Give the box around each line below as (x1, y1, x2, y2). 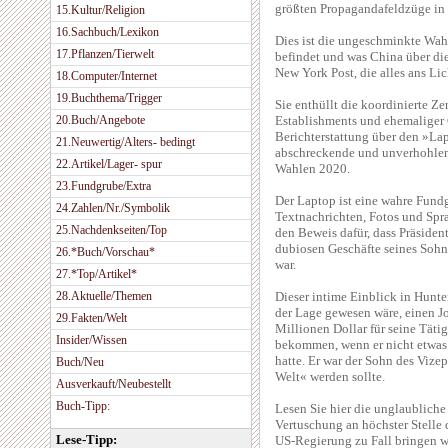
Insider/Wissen (56, 333, 127, 347)
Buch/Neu (56, 355, 104, 369)
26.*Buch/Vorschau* (56, 245, 155, 259)
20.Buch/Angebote (56, 113, 145, 127)
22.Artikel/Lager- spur (56, 157, 162, 171)
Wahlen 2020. (275, 161, 350, 176)
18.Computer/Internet (56, 69, 157, 83)
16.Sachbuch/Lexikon (56, 25, 159, 39)
